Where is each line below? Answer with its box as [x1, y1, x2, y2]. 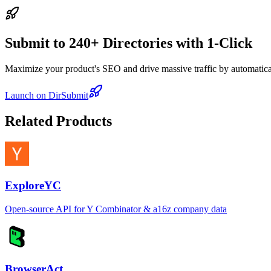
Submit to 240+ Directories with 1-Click [5, 34, 252, 51]
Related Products [5, 113, 112, 129]
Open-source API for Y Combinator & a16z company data [5, 204, 227, 215]
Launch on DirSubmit [5, 90, 88, 100]
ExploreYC [5, 179, 61, 192]
